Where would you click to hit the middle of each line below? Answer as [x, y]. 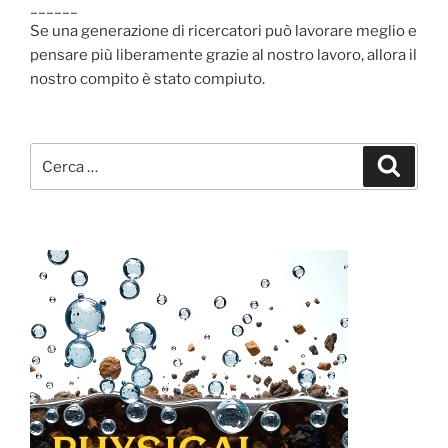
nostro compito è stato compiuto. [147, 78]
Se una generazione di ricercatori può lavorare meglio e [223, 30]
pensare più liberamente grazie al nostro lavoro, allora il [223, 54]
